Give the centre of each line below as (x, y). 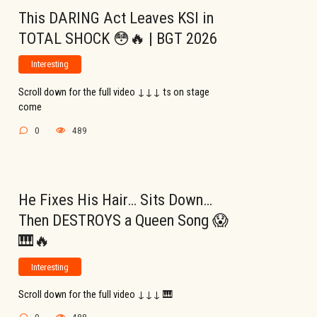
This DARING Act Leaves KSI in (116, 18)
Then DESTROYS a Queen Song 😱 (123, 220)
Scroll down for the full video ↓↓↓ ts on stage (114, 93)
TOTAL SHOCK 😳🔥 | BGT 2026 (118, 39)
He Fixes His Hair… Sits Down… (115, 199)
